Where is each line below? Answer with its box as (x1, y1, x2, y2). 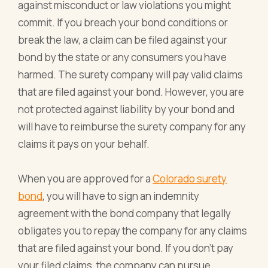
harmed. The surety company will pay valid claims (18, 67, 243, 81)
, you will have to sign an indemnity (42, 188, 200, 203)
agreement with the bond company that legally (18, 206, 232, 220)
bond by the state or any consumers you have (18, 50, 227, 64)
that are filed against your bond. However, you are (18, 84, 245, 99)
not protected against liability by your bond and (18, 102, 235, 116)
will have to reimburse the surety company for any (18, 119, 246, 133)
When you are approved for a (18, 171, 153, 185)
